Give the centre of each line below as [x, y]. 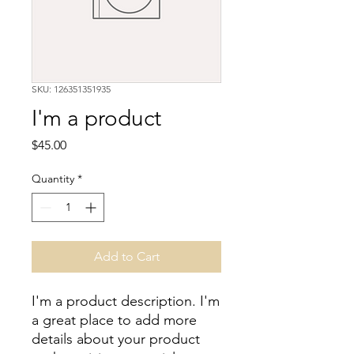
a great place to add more [114, 320]
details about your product [116, 339]
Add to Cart [126, 256]
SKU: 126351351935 [71, 89]
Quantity [53, 179]
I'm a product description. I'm [126, 301]
